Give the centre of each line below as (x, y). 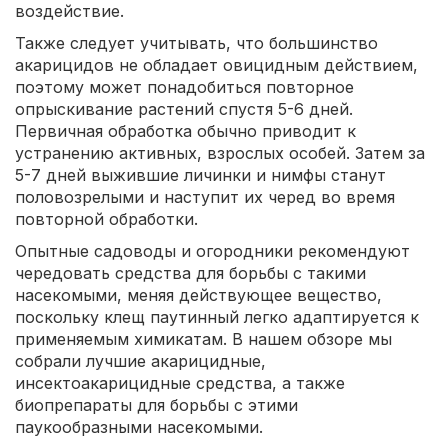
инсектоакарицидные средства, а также (180, 383)
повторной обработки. (106, 219)
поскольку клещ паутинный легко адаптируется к (217, 317)
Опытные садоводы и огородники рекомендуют (212, 251)
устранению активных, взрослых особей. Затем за (220, 153)
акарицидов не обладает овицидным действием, (216, 65)
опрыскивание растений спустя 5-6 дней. (184, 109)
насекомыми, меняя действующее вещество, (198, 295)
